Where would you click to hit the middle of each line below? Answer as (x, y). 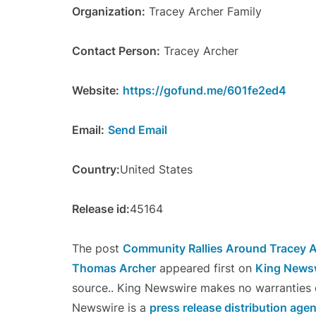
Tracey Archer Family (203, 11)
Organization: (109, 11)
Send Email (138, 130)
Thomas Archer (114, 268)
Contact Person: (116, 51)
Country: (96, 169)
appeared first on (206, 268)
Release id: (101, 209)
